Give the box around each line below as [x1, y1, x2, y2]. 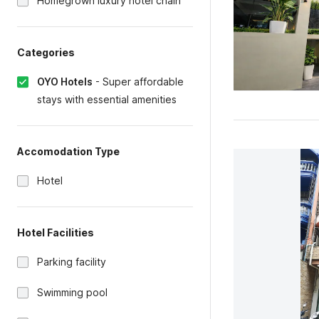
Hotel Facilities [17, 226, 94, 239]
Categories [17, 46, 75, 58]
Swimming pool [37, 286, 108, 298]
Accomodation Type [17, 145, 120, 157]
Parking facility [37, 256, 106, 268]
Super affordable [103, 75, 184, 88]
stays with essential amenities [37, 93, 177, 105]
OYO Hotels [37, 75, 93, 88]
